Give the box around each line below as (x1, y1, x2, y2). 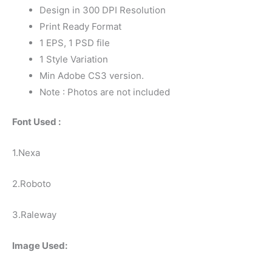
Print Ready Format (39, 20, 121, 32)
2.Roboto (12, 178, 51, 190)
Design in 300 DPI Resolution (39, 4, 166, 16)
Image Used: (12, 240, 67, 252)
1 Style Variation (39, 53, 108, 65)
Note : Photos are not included (39, 86, 170, 98)
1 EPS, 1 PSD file (39, 36, 110, 49)
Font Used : (12, 116, 61, 128)
